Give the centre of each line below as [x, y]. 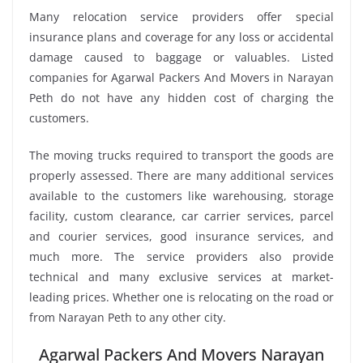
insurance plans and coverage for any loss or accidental [181, 36]
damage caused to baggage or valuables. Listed [181, 57]
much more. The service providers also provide [181, 256]
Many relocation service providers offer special [181, 16]
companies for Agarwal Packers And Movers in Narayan [181, 77]
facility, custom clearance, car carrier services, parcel [181, 216]
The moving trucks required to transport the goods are [181, 155]
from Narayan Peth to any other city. [128, 317]
